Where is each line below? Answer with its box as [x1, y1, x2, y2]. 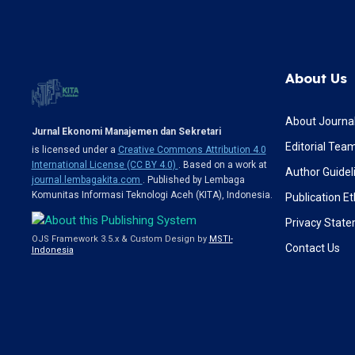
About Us [284, 69, 347, 86]
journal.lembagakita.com [31, 174, 143, 185]
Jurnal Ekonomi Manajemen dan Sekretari [31, 125, 221, 137]
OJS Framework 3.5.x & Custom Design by [31, 233, 209, 244]
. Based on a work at [177, 158, 267, 170]
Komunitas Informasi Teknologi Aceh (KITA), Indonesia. [31, 189, 273, 200]
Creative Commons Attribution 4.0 [117, 143, 266, 155]
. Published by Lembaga [142, 174, 245, 185]
